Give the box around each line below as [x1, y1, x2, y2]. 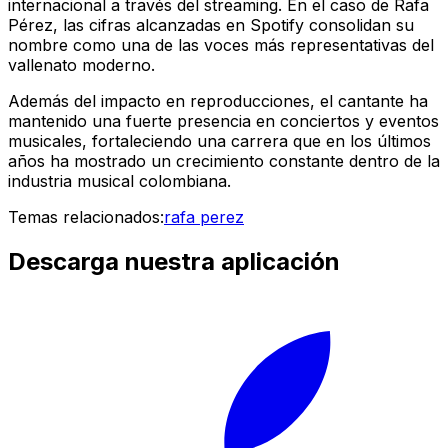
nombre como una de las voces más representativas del [8, 34, 434, 55]
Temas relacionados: [8, 206, 164, 227]
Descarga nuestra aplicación [8, 246, 340, 276]
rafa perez [164, 206, 244, 227]
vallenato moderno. [8, 54, 155, 75]
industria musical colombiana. [8, 170, 231, 191]
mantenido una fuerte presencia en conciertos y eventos [8, 110, 439, 131]
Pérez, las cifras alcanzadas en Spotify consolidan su [8, 14, 414, 35]
